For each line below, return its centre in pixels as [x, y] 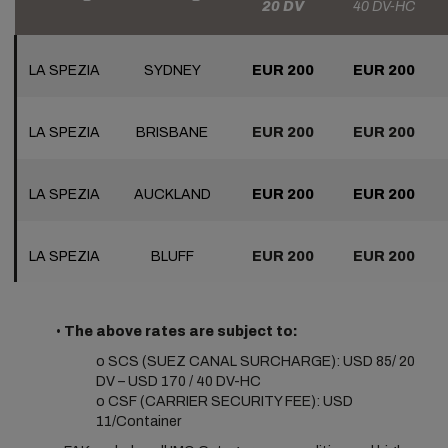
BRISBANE [172, 132]
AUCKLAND [172, 194]
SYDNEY [172, 70]
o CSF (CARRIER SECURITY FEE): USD [224, 401]
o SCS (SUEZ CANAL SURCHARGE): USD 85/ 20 [255, 361]
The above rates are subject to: [180, 331]
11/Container [138, 421]
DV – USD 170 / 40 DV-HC [178, 381]
